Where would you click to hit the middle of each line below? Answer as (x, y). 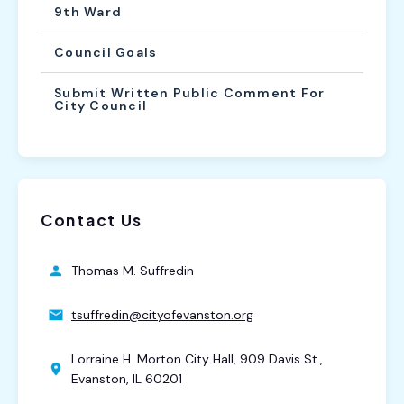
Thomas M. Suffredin (133, 270)
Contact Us (92, 220)
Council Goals (106, 52)
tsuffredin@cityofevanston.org (162, 314)
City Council (101, 105)
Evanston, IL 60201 (127, 378)
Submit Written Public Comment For (190, 92)
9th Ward (88, 11)
